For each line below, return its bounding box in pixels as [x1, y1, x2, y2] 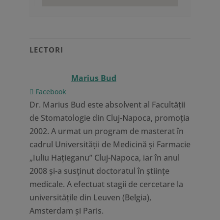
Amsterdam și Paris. [29, 205, 104, 216]
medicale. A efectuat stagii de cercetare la [29, 179, 183, 190]
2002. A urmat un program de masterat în [29, 126, 184, 137]
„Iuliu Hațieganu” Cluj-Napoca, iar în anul [29, 152, 180, 163]
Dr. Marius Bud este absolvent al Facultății [29, 99, 185, 110]
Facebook [33, 87, 66, 96]
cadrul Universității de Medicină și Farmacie [29, 139, 191, 150]
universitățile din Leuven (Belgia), [29, 192, 151, 203]
